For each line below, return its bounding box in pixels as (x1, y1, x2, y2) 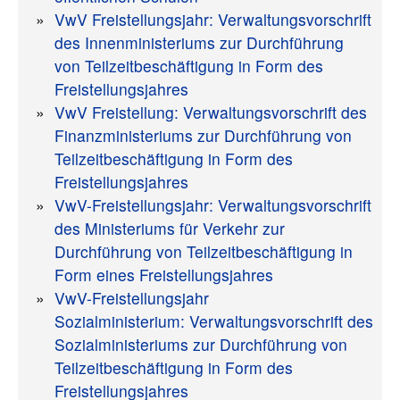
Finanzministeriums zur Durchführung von (54, 124, 352, 147)
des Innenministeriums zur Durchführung (54, 31, 344, 54)
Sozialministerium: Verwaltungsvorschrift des (54, 310, 373, 333)
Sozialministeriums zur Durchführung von (54, 333, 347, 356)
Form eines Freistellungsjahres (54, 263, 273, 287)
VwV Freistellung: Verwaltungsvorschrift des (54, 101, 367, 124)
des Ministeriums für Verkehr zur (54, 217, 285, 240)
